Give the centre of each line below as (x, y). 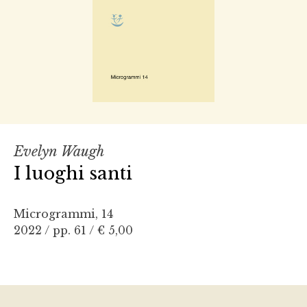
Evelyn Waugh (59, 151)
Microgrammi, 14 (63, 213)
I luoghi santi (73, 173)
